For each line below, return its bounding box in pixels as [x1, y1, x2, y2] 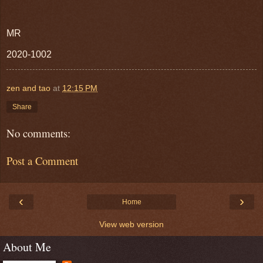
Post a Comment [6, 153, 78, 168]
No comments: [6, 126, 70, 141]
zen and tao [6, 83, 50, 93]
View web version [99, 220, 164, 230]
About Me [3, 239, 51, 255]
